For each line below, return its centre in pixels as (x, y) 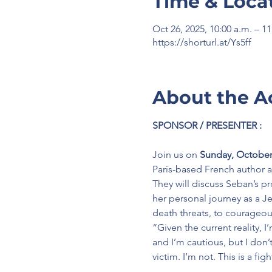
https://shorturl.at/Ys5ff (202, 42)
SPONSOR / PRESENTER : (207, 125)
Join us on (176, 155)
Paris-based (177, 169)
